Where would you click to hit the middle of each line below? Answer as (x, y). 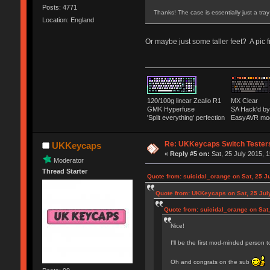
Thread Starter (64, 171)
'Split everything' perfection (187, 118)
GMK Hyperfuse (171, 109)
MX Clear (244, 101)
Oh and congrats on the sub (211, 262)
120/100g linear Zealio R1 (186, 101)
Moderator (68, 160)
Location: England (68, 20)
